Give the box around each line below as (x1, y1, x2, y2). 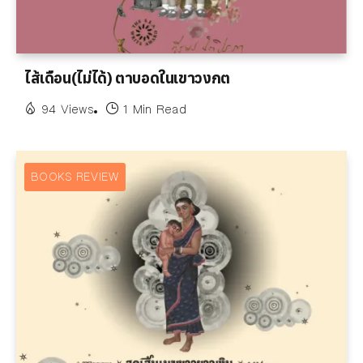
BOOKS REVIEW (31, 168, 119, 186)
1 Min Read (122, 100, 186, 118)
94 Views (41, 100, 95, 118)
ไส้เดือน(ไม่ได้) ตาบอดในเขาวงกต (24, 68, 230, 88)
